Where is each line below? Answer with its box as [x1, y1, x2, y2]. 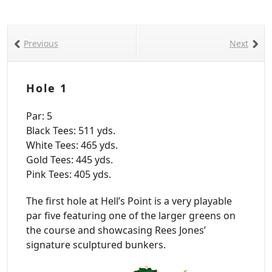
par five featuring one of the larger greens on [26, 208, 236, 222]
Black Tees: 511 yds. [26, 123, 115, 137]
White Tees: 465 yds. [26, 138, 118, 152]
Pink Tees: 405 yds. [26, 167, 111, 181]
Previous [24, 37, 58, 49]
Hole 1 [26, 80, 67, 95]
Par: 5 [26, 109, 52, 123]
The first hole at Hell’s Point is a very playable [26, 194, 232, 208]
